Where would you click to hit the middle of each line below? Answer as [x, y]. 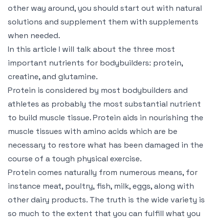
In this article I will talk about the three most [91, 49]
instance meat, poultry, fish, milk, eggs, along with [101, 186]
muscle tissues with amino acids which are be [93, 131]
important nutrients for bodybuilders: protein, [95, 63]
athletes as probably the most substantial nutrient [104, 104]
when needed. [34, 35]
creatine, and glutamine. [53, 77]
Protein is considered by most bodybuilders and [98, 90]
